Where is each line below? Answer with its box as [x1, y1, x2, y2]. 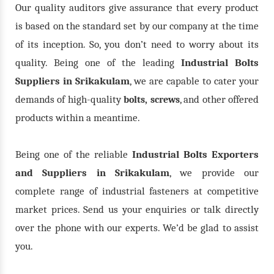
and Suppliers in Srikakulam [15, 166, 169, 179]
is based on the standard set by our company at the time [15, 20, 259, 32]
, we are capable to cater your [130, 75, 259, 87]
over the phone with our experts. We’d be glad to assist [15, 221, 259, 234]
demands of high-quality [15, 93, 121, 105]
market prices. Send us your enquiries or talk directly [15, 203, 259, 215]
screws [150, 94, 180, 105]
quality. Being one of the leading [15, 56, 181, 68]
